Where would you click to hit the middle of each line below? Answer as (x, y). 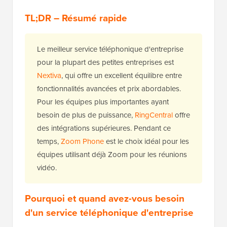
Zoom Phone (82, 142)
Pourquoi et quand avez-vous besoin (105, 199)
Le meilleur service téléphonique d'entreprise (110, 49)
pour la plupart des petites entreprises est (105, 63)
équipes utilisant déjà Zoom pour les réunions (112, 155)
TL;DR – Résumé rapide (76, 18)
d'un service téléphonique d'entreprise (109, 213)
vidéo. (47, 168)
